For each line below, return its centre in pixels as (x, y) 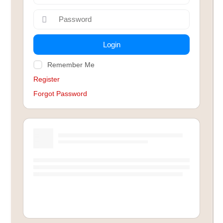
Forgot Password (60, 94)
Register (47, 79)
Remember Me (71, 65)
